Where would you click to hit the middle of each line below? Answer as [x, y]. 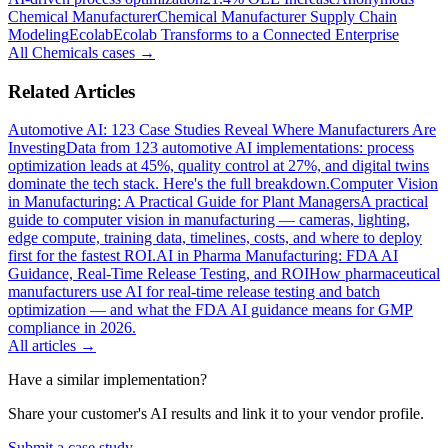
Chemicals [65, 53]
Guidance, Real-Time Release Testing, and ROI [158, 274]
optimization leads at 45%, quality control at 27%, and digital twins [218, 166]
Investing [37, 148]
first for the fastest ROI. [82, 256]
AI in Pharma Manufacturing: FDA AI [277, 256]
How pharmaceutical [374, 274]
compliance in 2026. [72, 328]
